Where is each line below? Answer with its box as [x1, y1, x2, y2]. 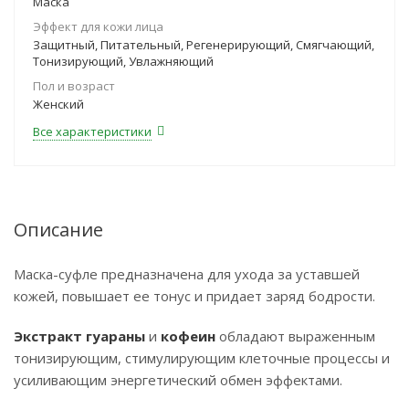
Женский [33, 96, 84, 112]
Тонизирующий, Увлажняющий [33, 53, 214, 69]
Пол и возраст [33, 78, 115, 94]
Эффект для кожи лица [33, 18, 163, 35]
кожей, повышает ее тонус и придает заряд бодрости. [14, 287, 375, 305]
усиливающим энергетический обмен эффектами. [14, 371, 342, 389]
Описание [14, 217, 103, 242]
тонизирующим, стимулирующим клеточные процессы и [14, 349, 390, 367]
